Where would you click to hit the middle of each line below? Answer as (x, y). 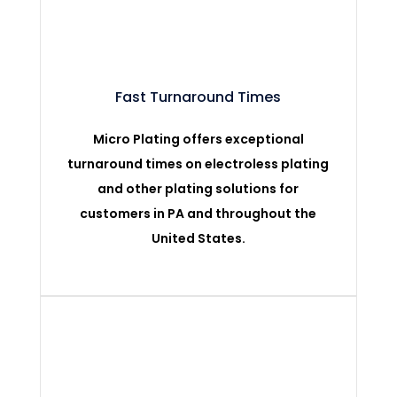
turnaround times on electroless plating (198, 163)
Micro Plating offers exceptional (198, 139)
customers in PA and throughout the (198, 213)
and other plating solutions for (198, 188)
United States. (198, 238)
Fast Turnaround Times (198, 97)
